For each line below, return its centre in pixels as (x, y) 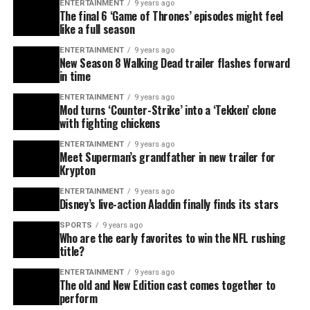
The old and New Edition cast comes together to (167, 285)
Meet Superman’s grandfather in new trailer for (167, 157)
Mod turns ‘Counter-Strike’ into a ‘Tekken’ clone (167, 110)
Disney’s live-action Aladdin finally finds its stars (169, 204)
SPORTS (75, 225)
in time (75, 76)
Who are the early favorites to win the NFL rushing (172, 238)
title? (72, 251)
